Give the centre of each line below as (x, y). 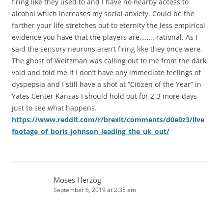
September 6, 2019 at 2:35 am (95, 190)
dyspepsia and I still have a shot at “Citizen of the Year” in (107, 84)
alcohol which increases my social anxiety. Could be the (103, 14)
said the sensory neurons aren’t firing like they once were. (107, 49)
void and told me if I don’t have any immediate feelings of (106, 73)
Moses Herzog (77, 180)
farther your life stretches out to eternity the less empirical (109, 26)
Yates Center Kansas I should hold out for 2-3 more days (104, 96)
